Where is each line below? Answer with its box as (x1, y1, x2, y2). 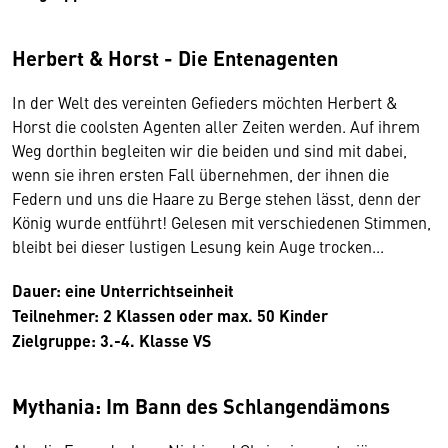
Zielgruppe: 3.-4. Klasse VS (12, 328, 219, 352)
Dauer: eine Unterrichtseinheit (12, 278, 238, 302)
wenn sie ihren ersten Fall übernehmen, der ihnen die (12, 162, 389, 185)
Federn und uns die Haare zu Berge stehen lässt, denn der (12, 186, 421, 209)
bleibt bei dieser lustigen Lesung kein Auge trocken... (12, 234, 384, 257)
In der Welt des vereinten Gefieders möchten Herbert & (12, 90, 397, 113)
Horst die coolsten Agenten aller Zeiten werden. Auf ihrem (12, 114, 420, 137)
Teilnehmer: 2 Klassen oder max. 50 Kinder (12, 303, 328, 327)
